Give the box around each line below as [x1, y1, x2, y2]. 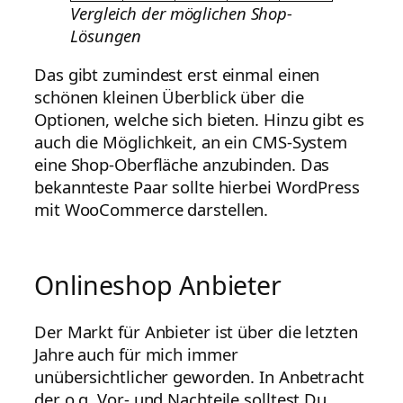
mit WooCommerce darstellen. [34, 198, 269, 221]
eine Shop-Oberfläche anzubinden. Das [34, 153, 330, 176]
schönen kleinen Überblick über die [34, 85, 304, 109]
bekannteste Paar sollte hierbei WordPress [34, 175, 360, 199]
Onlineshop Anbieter [34, 267, 282, 302]
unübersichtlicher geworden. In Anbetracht [34, 365, 364, 389]
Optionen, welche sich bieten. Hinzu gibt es [34, 108, 364, 131]
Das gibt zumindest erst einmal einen [34, 63, 320, 86]
